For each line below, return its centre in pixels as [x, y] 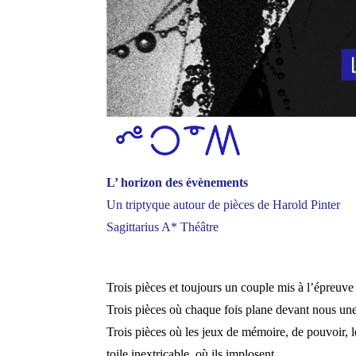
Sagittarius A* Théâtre [163, 226]
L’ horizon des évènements [178, 182]
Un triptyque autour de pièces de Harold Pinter [224, 204]
